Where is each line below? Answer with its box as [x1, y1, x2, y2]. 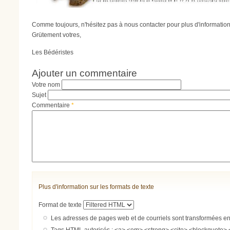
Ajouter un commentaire [32, 67, 137, 79]
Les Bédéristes [32, 49, 73, 56]
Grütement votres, [32, 31, 81, 39]
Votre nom [32, 81, 62, 88]
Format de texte [39, 201, 84, 208]
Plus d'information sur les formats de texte [39, 183, 155, 191]
